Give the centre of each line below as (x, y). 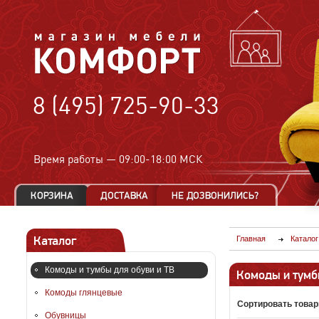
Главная (251, 239)
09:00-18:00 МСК (161, 159)
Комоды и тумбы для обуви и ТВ (110, 270)
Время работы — (76, 159)
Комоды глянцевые (84, 293)
